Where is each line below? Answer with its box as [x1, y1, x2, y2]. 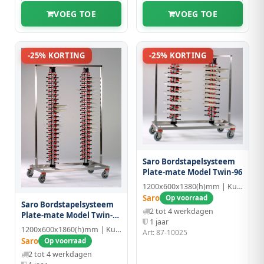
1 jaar [150, 217, 169, 227]
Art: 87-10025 [143, 227, 187, 238]
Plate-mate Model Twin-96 [143, 167, 242, 178]
